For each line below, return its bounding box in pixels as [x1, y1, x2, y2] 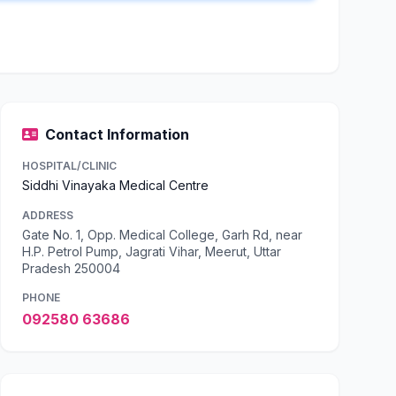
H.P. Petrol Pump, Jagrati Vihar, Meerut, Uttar [22, 244, 281, 259]
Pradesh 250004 [22, 261, 120, 276]
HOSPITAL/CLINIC [22, 159, 117, 172]
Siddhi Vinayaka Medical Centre [22, 178, 209, 193]
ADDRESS [22, 209, 73, 222]
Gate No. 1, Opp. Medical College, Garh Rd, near [22, 227, 302, 242]
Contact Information [45, 126, 189, 143]
